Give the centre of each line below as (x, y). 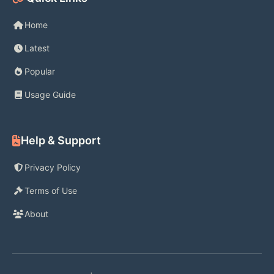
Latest (37, 48)
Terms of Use (51, 191)
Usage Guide (50, 95)
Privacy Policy (53, 168)
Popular (40, 72)
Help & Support (61, 141)
